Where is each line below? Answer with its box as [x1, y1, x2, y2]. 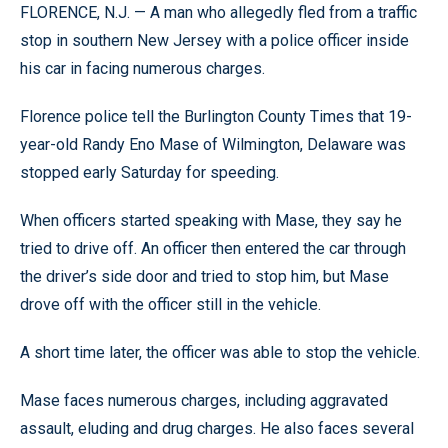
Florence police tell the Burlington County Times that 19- [20, 107, 412, 126]
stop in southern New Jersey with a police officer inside [20, 31, 409, 50]
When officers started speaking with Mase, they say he [20, 211, 402, 230]
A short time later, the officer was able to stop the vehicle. [20, 343, 420, 362]
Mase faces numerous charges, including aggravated [20, 391, 388, 410]
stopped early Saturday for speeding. [20, 163, 279, 182]
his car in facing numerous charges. [20, 59, 265, 78]
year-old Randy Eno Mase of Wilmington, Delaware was [20, 135, 406, 154]
